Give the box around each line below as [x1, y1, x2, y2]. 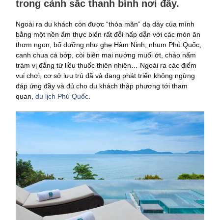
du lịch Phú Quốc [35, 92, 88, 100]
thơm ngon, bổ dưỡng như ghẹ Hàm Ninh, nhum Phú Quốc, [16, 41, 201, 49]
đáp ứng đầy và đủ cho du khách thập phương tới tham [16, 82, 188, 90]
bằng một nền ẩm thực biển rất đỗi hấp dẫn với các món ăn [16, 30, 200, 38]
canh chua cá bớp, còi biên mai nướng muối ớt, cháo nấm [16, 51, 196, 59]
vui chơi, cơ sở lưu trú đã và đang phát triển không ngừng [16, 72, 195, 80]
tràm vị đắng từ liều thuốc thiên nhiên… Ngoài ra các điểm [16, 61, 196, 69]
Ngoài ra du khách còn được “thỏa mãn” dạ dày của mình [16, 20, 194, 28]
